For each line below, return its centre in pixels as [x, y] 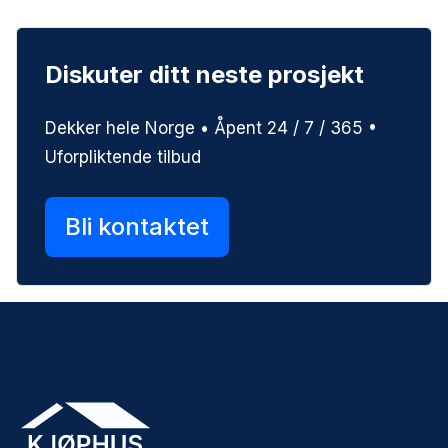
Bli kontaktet [137, 226]
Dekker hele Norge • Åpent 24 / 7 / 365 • [211, 127]
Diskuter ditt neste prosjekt [204, 74]
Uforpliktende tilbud [123, 156]
